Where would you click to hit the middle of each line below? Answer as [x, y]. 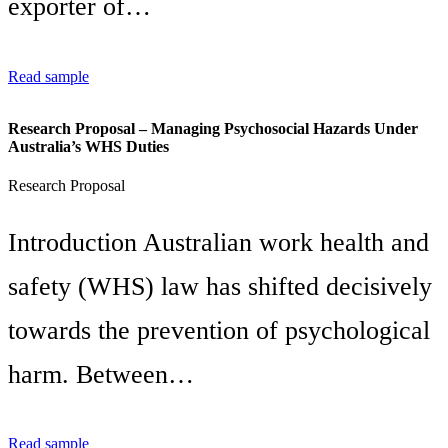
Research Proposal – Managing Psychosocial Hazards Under [213, 128]
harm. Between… [101, 374]
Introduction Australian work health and [218, 242]
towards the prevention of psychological [219, 330]
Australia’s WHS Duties [88, 146]
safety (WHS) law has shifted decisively [220, 286]
